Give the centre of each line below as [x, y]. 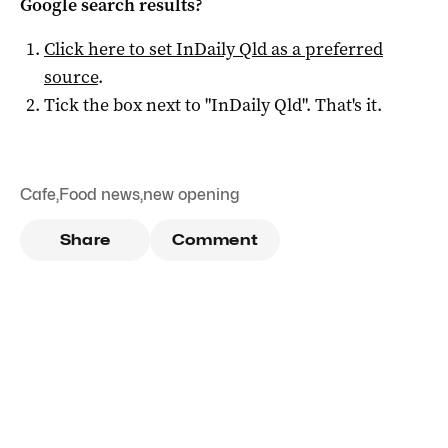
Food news [99, 194]
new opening [191, 194]
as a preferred [325, 48]
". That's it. [342, 104]
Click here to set [110, 48]
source [71, 76]
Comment [215, 239]
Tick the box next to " [127, 104]
